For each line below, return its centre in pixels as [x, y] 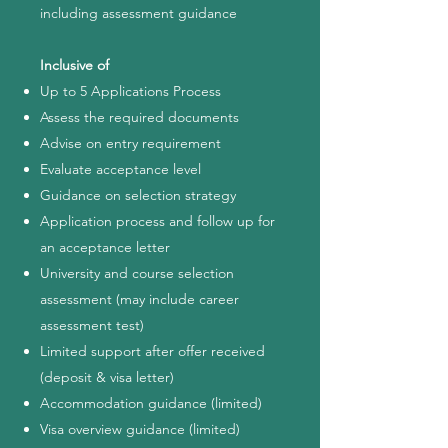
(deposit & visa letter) [107, 377]
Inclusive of [76, 65]
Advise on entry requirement [130, 143]
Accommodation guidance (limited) [151, 403]
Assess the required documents [139, 117]
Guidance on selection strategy [140, 195]
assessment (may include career [139, 299]
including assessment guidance [138, 13]
